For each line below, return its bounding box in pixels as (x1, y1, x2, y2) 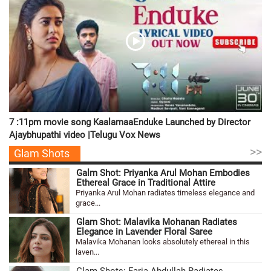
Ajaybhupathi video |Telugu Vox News (9, 129, 160, 141)
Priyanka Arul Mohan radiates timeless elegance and (76, 188, 255, 198)
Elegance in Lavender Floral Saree (76, 226, 212, 238)
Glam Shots (14, 147, 70, 160)
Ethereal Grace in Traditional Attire (76, 177, 215, 189)
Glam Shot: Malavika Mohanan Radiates (76, 217, 237, 228)
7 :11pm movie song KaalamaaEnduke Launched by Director (9, 117, 250, 128)
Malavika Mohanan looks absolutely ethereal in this (76, 237, 250, 247)
